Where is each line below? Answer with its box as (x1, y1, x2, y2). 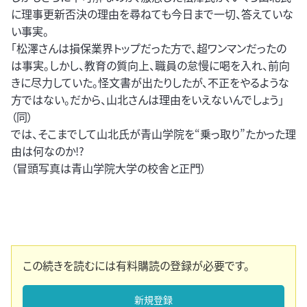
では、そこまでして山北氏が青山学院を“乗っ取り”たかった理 (11, 125, 296, 143)
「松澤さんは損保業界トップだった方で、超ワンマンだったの (11, 40, 286, 57)
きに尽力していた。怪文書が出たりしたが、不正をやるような (11, 74, 289, 91)
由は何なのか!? (11, 143, 84, 160)
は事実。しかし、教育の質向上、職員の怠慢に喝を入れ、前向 (11, 57, 290, 74)
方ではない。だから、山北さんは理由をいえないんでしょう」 (11, 91, 284, 108)
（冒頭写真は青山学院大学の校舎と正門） (11, 160, 206, 177)
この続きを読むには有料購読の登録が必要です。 (23, 257, 249, 274)
